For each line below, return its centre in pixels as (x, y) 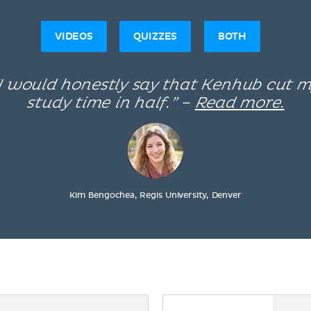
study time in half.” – (111, 103)
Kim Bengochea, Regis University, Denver (155, 196)
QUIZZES (155, 36)
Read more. (239, 103)
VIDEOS (74, 36)
